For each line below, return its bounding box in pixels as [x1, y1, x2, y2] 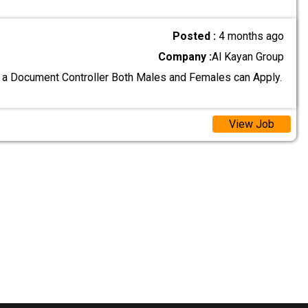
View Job [228, 118, 274, 131]
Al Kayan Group [212, 49, 285, 63]
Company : [158, 49, 212, 63]
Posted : [173, 29, 219, 43]
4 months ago [219, 29, 285, 43]
